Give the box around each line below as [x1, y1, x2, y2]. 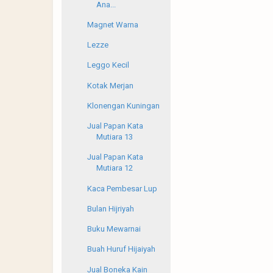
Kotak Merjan [87, 80, 134, 90]
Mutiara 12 [96, 163, 133, 173]
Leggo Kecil [87, 60, 130, 70]
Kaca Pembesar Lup [87, 183, 158, 193]
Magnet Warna [87, 19, 139, 29]
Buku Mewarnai [87, 224, 141, 234]
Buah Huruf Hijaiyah [87, 244, 156, 254]
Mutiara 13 [96, 132, 133, 142]
